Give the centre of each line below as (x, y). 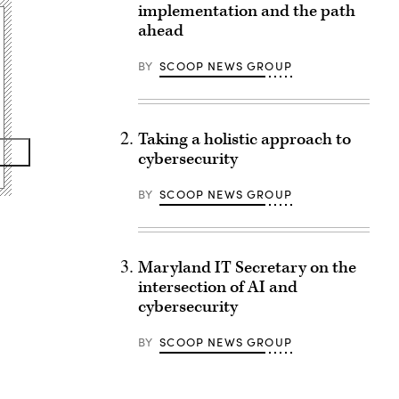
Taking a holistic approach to (244, 139)
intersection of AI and (217, 287)
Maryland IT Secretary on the (247, 268)
